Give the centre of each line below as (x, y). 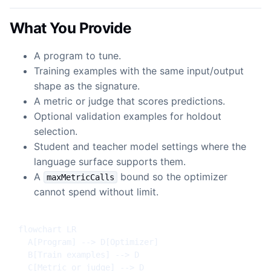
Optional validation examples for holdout (128, 116)
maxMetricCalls (80, 177)
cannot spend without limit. (96, 191)
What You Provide (71, 28)
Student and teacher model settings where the (140, 146)
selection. (56, 131)
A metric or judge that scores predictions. (129, 101)
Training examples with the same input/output (139, 70)
